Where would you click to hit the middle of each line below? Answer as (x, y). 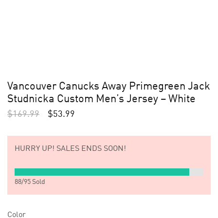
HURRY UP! (35, 149)
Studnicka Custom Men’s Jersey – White (101, 99)
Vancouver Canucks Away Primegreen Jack (109, 87)
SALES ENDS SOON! (90, 149)
